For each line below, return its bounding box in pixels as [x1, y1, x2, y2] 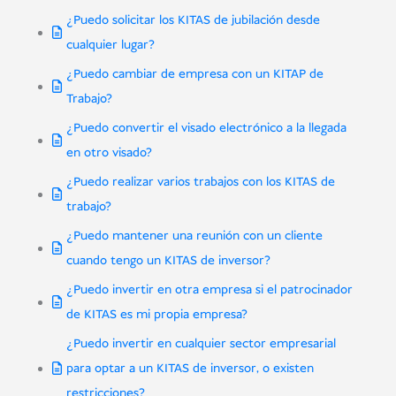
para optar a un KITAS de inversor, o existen [65, 360, 314, 378]
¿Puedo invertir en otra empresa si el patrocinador [65, 281, 353, 300]
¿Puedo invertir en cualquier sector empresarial [65, 335, 336, 354]
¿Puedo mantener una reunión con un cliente [65, 227, 323, 246]
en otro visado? [65, 144, 152, 163]
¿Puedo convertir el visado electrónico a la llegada [65, 119, 346, 138]
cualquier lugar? [65, 36, 155, 55]
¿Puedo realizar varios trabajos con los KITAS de [65, 173, 335, 192]
